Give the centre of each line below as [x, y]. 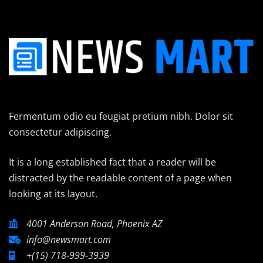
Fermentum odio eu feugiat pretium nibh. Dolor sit [121, 116]
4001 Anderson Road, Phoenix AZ [95, 223]
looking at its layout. [53, 193]
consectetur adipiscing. [60, 132]
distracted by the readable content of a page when [120, 178]
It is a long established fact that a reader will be [112, 162]
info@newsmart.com [69, 239]
